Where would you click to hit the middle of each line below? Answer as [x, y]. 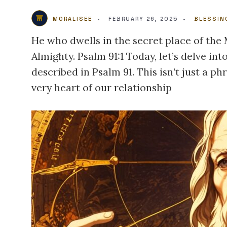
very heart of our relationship [102, 87]
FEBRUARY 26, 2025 [143, 19]
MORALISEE [72, 19]
